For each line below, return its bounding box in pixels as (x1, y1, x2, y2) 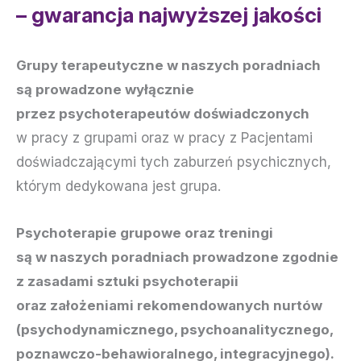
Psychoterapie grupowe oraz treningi (16, 224, 273, 241)
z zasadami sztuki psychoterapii (16, 272, 239, 289)
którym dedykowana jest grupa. (16, 178, 221, 195)
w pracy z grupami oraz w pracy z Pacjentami (16, 130, 313, 147)
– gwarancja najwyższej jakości (16, 2, 322, 28)
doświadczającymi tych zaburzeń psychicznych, (16, 154, 331, 171)
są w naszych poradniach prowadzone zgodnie (16, 248, 338, 265)
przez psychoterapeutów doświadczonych (16, 106, 309, 122)
